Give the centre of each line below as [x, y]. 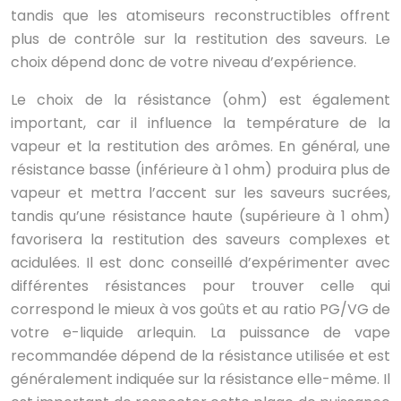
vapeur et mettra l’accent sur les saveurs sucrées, [200, 193]
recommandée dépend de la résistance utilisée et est [200, 356]
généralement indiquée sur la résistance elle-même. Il [200, 380]
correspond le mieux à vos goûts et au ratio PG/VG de [200, 310]
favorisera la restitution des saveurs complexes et [200, 240]
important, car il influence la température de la [200, 124]
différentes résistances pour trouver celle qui [200, 286]
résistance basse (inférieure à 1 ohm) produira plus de [200, 170]
